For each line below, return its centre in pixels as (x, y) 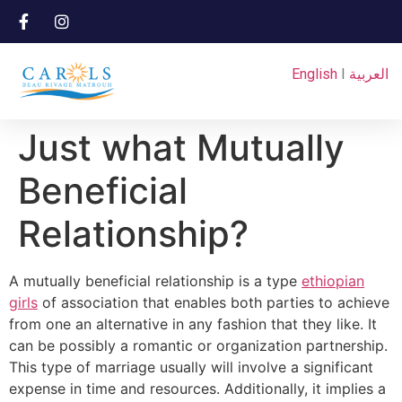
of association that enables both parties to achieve (214, 303)
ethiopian (333, 281)
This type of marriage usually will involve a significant (191, 367)
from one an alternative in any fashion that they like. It (193, 324)
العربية (369, 74)
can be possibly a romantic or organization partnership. (198, 346)
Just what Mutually (181, 148)
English (315, 74)
